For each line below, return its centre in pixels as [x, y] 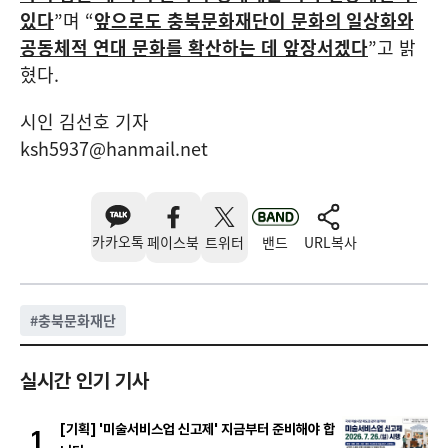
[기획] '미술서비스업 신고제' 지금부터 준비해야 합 [197, 428]
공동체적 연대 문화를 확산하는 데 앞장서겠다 [194, 47]
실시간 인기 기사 [84, 380]
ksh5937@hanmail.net [114, 148]
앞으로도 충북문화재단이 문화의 [218, 20]
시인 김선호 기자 [84, 121]
